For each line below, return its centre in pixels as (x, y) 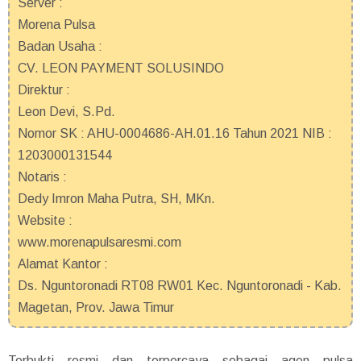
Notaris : (42, 176)
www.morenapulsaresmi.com (100, 242)
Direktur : (44, 89)
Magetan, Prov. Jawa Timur (96, 307)
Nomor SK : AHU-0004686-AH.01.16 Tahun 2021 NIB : (175, 133)
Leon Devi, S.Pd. (66, 111)
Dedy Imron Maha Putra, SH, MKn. (116, 198)
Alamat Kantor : (63, 263)
